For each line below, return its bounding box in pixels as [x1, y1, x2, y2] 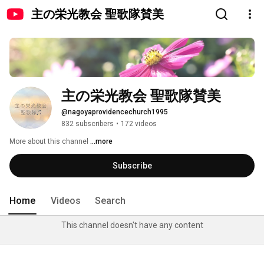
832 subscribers [61, 120, 114, 128]
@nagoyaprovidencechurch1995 [61, 108, 168, 117]
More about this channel [9, 137, 88, 146]
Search [95, 195, 126, 207]
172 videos [121, 120, 157, 128]
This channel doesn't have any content [61, 220, 203, 230]
